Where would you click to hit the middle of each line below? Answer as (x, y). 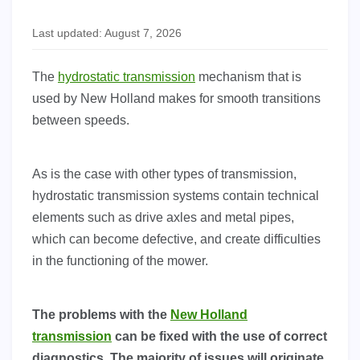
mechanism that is (248, 77)
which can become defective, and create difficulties (176, 239)
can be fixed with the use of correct (219, 337)
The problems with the (101, 315)
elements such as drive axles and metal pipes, (163, 218)
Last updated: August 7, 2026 (107, 34)
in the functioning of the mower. (120, 261)
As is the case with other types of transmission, (164, 174)
